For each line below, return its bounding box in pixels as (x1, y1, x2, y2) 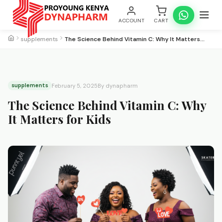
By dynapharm (98, 82, 138, 89)
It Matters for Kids (8, 111, 111, 127)
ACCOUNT (118, 17, 145, 24)
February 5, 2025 (52, 82, 98, 89)
